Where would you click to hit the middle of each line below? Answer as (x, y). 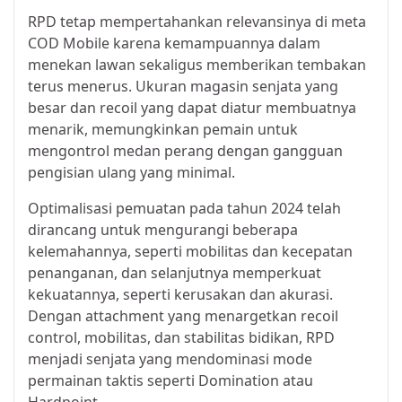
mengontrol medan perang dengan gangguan (185, 151)
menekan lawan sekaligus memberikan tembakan (197, 65)
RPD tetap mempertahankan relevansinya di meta (197, 22)
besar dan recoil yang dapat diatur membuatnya (192, 108)
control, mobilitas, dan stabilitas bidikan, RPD (181, 338)
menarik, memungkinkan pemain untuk (163, 130)
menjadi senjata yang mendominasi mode (170, 359)
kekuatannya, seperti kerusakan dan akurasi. (180, 295)
